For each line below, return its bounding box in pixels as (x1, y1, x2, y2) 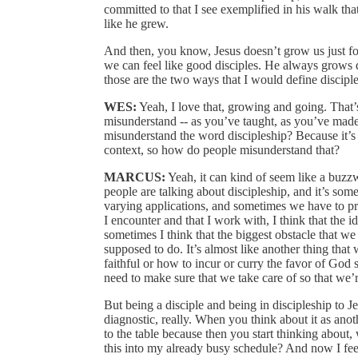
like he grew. (104, 17, 172, 31)
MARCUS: (104, 170, 165, 185)
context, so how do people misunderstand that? (104, 143, 343, 157)
